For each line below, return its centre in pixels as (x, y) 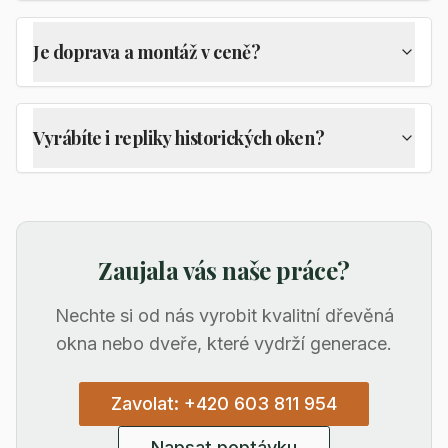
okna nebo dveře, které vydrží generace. (224, 343)
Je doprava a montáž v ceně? (147, 52)
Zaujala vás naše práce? (224, 270)
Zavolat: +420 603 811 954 (224, 403)
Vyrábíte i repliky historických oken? (179, 138)
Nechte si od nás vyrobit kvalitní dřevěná (224, 315)
